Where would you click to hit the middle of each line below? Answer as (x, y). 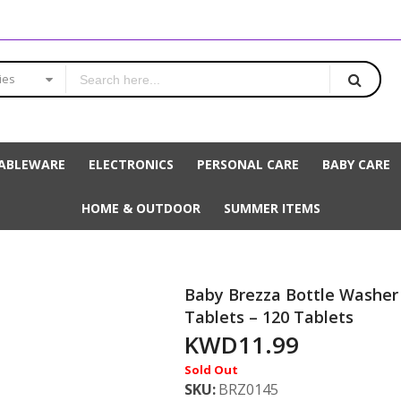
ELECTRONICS (131, 165)
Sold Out (212, 370)
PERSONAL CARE (248, 165)
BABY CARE (356, 165)
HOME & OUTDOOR (141, 209)
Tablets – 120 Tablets (269, 317)
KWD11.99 (242, 345)
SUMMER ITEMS (272, 209)
